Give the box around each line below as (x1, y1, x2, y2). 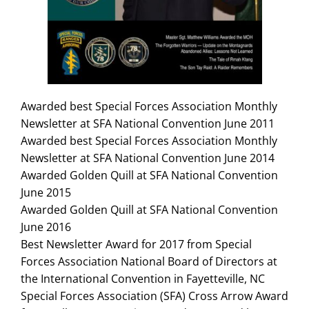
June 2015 (20, 184, 71, 200)
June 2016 (20, 219, 71, 235)
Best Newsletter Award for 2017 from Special (20, 236, 252, 252)
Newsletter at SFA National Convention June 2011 (20, 115, 275, 131)
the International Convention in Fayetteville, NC (20, 270, 265, 286)
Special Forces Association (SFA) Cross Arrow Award (20, 288, 288, 303)
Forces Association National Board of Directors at (20, 253, 277, 269)
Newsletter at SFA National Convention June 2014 (20, 150, 275, 166)
